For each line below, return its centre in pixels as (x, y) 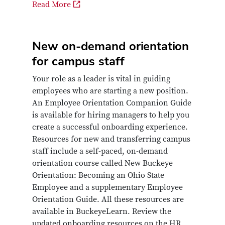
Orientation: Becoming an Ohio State (98, 176)
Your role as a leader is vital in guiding (101, 79)
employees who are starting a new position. (110, 91)
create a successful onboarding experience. (110, 127)
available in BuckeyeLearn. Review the (102, 212)
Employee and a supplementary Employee (107, 188)
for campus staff (78, 61)
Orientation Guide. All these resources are (108, 200)
